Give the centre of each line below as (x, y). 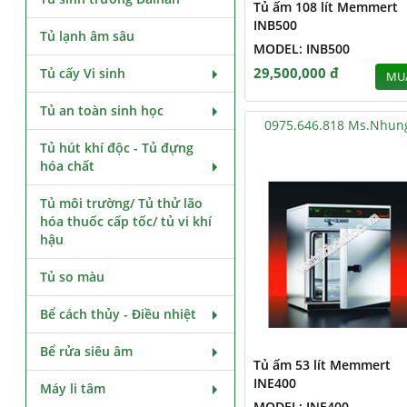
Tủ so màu (73, 277)
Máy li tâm (73, 388)
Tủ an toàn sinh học (102, 110)
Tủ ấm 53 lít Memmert (322, 365)
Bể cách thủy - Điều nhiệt (119, 314)
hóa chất (68, 166)
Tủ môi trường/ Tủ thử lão (122, 203)
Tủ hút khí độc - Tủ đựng (117, 148)
